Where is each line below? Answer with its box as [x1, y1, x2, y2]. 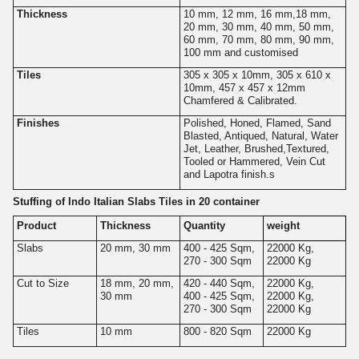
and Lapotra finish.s [183, 167, 275, 180]
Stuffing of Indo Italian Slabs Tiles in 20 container [13, 195, 260, 208]
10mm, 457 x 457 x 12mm [183, 81, 305, 94]
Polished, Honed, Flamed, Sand [183, 116, 331, 129]
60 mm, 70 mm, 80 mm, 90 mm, [183, 33, 334, 46]
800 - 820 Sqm [183, 325, 252, 337]
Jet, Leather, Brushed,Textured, [183, 142, 329, 155]
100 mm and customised [183, 46, 298, 58]
